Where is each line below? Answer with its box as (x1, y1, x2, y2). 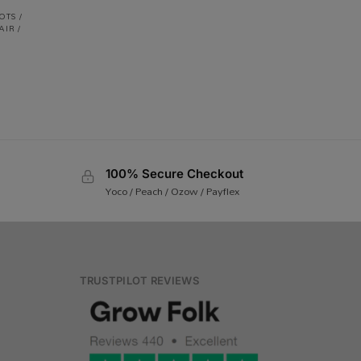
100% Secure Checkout (105, 165, 243, 181)
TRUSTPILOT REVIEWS (79, 273, 199, 287)
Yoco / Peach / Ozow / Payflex (105, 180, 239, 202)
